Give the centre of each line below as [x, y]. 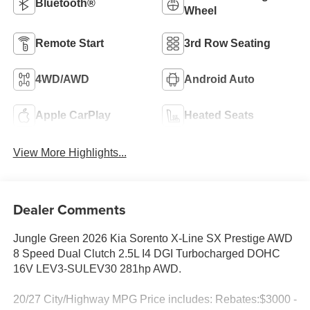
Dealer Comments [69, 209]
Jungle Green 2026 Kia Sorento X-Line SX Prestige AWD [153, 238]
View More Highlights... [70, 153]
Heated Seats [219, 115]
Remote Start [69, 43]
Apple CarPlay [73, 115]
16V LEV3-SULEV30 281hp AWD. [97, 268]
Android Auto [219, 79]
